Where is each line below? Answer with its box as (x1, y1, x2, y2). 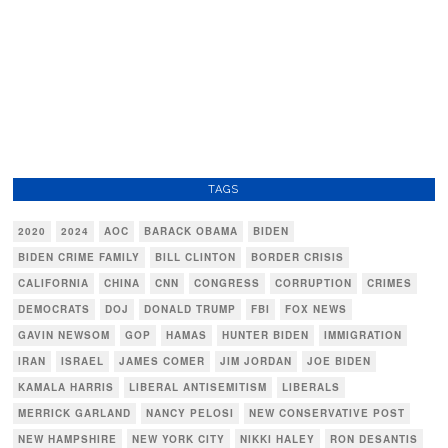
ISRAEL (61, 353, 105, 368)
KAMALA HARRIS (18, 379, 115, 394)
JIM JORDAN (220, 353, 293, 368)
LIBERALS (282, 379, 341, 394)
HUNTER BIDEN (222, 327, 310, 342)
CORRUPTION (275, 275, 353, 290)
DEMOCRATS (18, 301, 91, 316)
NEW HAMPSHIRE (18, 431, 118, 446)
